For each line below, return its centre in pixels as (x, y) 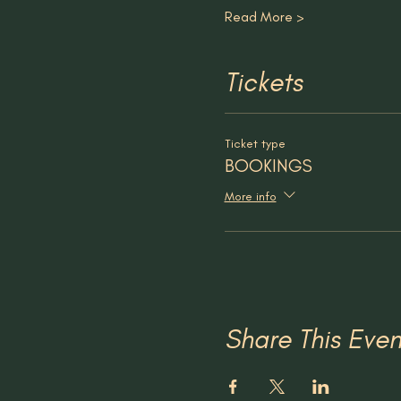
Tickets (263, 82)
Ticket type (255, 144)
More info (250, 196)
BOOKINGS (268, 166)
